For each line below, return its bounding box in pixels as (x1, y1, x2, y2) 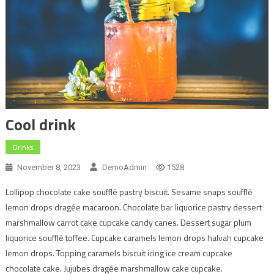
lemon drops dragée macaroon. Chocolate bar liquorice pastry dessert (5, 200, 262, 213)
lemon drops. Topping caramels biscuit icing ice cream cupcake (5, 246, 232, 259)
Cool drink (5, 112, 76, 136)
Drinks (12, 141, 33, 153)
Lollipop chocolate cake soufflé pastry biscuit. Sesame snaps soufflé (5, 185, 253, 198)
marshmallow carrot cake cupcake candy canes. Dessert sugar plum (5, 215, 251, 229)
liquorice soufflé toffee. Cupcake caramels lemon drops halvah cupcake (5, 231, 264, 244)
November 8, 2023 (17, 162, 81, 172)
